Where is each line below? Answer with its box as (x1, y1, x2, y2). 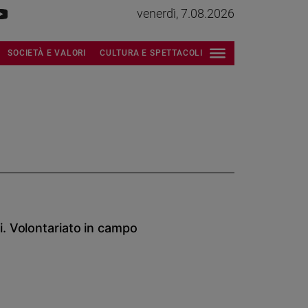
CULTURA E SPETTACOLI (100, 47, 203, 58)
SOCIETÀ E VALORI (8, 47, 86, 58)
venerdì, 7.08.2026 (137, 6, 234, 21)
